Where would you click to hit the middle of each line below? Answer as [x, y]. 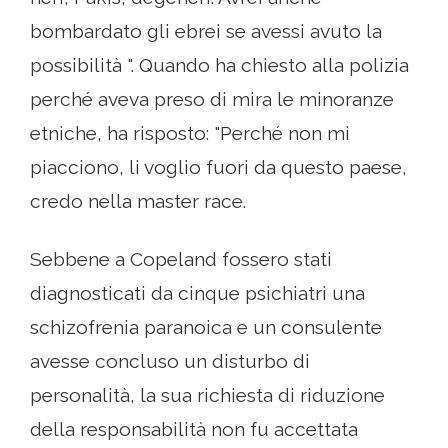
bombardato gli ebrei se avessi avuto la [206, 31]
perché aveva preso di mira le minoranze [212, 99]
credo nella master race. [138, 201]
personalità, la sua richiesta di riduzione [207, 395]
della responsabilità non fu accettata [194, 429]
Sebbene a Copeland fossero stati [181, 259]
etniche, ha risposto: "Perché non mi [190, 133]
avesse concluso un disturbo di [170, 361]
